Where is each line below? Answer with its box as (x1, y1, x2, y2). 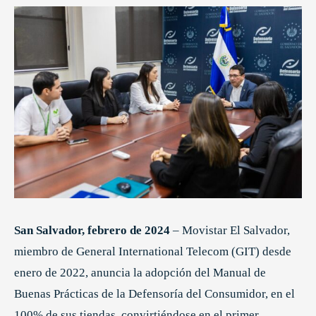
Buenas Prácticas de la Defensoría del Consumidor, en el (14, 286, 295, 300)
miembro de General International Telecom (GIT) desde (14, 244, 291, 258)
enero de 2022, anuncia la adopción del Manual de (14, 265, 266, 279)
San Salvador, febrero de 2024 (14, 223, 170, 237)
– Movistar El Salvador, (170, 223, 290, 237)
